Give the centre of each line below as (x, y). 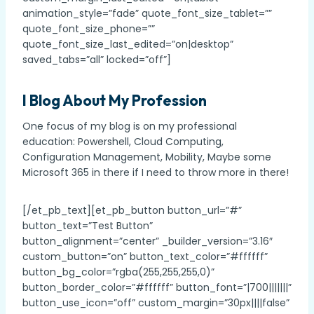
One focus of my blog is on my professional (130, 126)
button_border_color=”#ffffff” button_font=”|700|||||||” (157, 287)
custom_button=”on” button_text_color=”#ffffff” (145, 257)
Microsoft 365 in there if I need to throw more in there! (156, 172)
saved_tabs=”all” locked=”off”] (97, 59)
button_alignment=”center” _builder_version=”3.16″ (148, 241)
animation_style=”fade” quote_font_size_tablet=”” (147, 13)
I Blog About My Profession (115, 100)
